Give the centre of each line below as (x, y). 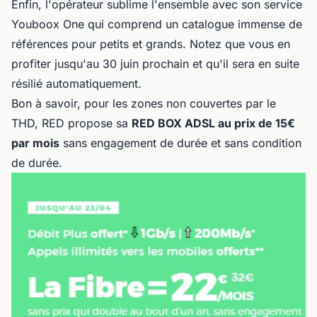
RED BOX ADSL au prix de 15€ (213, 123)
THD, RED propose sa (71, 123)
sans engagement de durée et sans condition (180, 143)
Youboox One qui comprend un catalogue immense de (157, 24)
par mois (35, 143)
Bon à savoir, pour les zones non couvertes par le (144, 103)
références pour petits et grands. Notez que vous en (151, 44)
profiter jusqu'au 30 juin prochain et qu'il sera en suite (155, 63)
